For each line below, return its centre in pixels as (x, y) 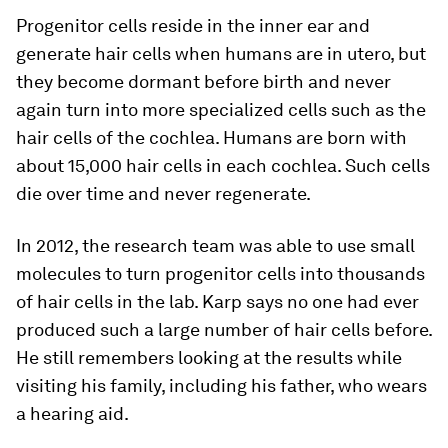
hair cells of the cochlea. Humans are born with (211, 137)
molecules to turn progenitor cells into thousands (220, 273)
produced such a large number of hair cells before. (224, 329)
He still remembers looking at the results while (209, 357)
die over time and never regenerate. (163, 193)
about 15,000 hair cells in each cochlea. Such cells (223, 165)
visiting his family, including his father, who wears (221, 385)
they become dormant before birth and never (203, 81)
